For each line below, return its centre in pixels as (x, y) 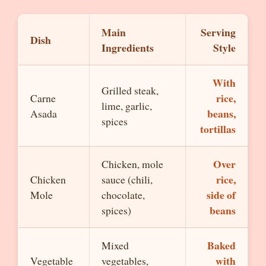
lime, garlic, (127, 106)
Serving (218, 32)
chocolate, (123, 195)
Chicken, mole (132, 164)
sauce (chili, (127, 179)
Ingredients (128, 47)
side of (221, 195)
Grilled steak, (130, 90)
